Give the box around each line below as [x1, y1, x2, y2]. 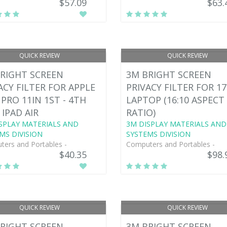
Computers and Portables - [126, 139, 215, 149]
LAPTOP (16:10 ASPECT [126, 93, 224, 106]
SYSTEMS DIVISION [126, 129, 191, 139]
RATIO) [126, 106, 156, 119]
